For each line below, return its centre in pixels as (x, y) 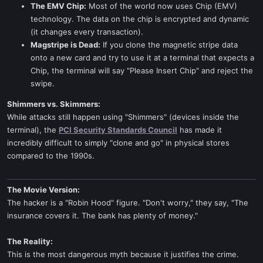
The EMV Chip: (58, 6)
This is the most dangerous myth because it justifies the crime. (123, 254)
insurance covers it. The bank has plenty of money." (102, 215)
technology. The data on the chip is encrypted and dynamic (140, 19)
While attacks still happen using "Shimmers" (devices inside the (123, 117)
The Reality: (30, 241)
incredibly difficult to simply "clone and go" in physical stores (118, 143)
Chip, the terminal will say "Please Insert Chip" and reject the (142, 70)
